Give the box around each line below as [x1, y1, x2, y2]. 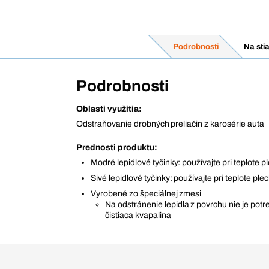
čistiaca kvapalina [105, 211, 171, 220]
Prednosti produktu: [76, 143, 157, 152]
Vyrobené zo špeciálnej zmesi [91, 189, 202, 198]
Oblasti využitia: [76, 104, 142, 113]
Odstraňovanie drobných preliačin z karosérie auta [76, 119, 264, 128]
